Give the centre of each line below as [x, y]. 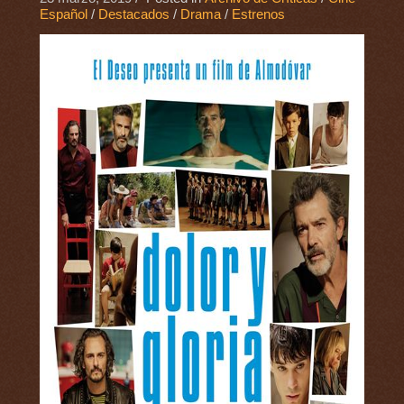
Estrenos [258, 15]
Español [63, 15]
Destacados [133, 15]
